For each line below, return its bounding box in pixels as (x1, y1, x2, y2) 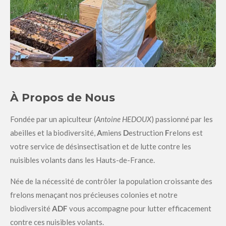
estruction (129, 128, 165, 137)
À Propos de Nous (10, 90, 115, 104)
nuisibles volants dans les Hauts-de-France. (10, 155, 155, 164)
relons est (169, 128, 203, 137)
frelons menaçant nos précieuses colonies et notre (10, 190, 178, 199)
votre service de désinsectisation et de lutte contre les (10, 141, 191, 151)
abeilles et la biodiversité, (10, 128, 97, 137)
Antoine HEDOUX (96, 114, 151, 124)
